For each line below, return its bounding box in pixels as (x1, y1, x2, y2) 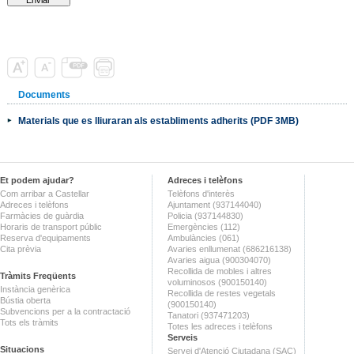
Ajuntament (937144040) (168, 200, 262, 209)
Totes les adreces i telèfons (168, 322, 273, 331)
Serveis (168, 333, 198, 342)
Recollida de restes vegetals (168, 288, 276, 298)
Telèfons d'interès (168, 189, 235, 198)
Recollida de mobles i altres (168, 266, 272, 276)
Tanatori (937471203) (168, 311, 250, 320)
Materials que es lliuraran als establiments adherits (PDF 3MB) (17, 115, 299, 126)
